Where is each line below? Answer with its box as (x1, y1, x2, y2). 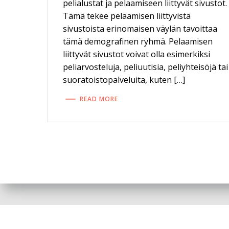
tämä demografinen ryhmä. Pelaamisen (63, 36, 213, 47)
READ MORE (80, 94, 119, 103)
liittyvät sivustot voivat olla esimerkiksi (63, 49, 211, 60)
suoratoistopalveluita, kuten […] (63, 74, 186, 85)
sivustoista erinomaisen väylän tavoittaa (63, 23, 218, 34)
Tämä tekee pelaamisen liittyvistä (63, 10, 191, 21)
